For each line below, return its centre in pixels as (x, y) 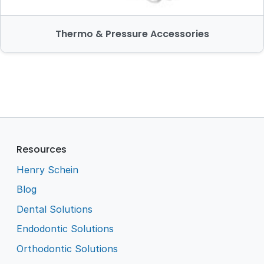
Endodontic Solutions (65, 229)
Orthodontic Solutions (67, 248)
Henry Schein (48, 169)
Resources (42, 149)
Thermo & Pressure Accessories (132, 34)
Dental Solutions (55, 209)
